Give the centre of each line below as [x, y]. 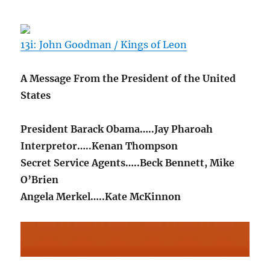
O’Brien [40, 180]
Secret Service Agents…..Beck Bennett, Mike [128, 163]
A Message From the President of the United [128, 78]
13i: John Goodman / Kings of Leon [104, 45]
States [36, 95]
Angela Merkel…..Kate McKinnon [101, 196]
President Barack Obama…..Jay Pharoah [117, 129]
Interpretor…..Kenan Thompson [99, 146]
